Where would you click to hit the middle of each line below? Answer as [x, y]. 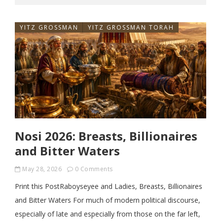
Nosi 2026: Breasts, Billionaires [106, 136]
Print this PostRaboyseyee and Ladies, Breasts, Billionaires [109, 186]
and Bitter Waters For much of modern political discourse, [108, 200]
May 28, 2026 [42, 169]
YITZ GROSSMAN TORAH [131, 27]
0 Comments [94, 169]
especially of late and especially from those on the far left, [108, 214]
